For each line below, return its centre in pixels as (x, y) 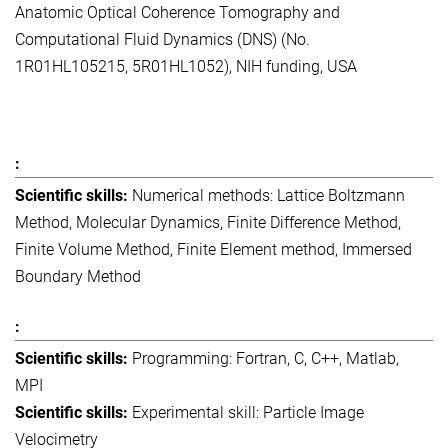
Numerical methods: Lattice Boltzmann (268, 196)
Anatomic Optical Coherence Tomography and (177, 12)
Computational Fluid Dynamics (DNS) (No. (162, 39)
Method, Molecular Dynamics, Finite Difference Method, (208, 223)
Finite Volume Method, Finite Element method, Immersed (213, 250)
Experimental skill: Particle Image (248, 412)
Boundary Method (78, 277)
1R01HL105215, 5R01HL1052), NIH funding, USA (186, 66)
